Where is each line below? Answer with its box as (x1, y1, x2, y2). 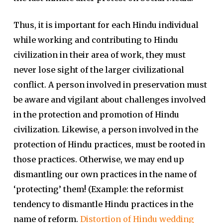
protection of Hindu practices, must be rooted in (13, 139, 205, 149)
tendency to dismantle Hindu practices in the (13, 199, 193, 209)
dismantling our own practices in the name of (13, 169, 197, 179)
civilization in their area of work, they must (13, 50, 186, 60)
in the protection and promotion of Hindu (13, 110, 179, 119)
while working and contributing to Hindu (13, 35, 178, 45)
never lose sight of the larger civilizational (13, 65, 184, 75)
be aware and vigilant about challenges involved (13, 95, 206, 105)
